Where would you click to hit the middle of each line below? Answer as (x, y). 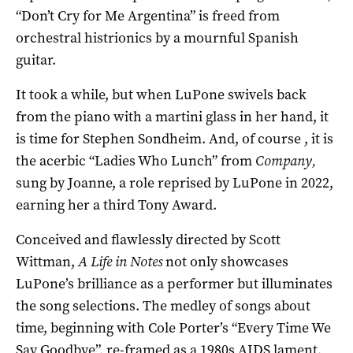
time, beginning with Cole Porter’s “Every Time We (173, 327)
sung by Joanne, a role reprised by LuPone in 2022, (175, 182)
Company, (286, 160)
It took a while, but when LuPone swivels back (161, 94)
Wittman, (47, 261)
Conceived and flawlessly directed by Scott (148, 239)
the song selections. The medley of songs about (163, 305)
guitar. (36, 59)
